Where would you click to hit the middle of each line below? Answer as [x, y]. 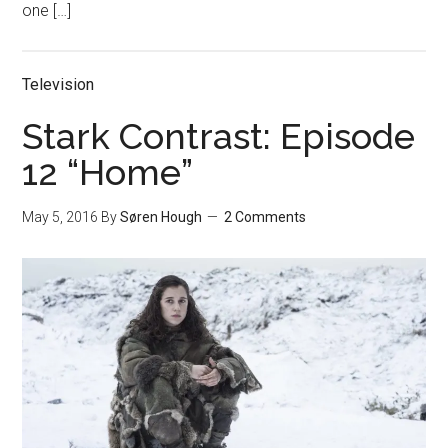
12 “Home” [108, 172]
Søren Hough [161, 217]
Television [58, 85]
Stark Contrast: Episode [219, 136]
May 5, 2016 [60, 217]
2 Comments [265, 217]
